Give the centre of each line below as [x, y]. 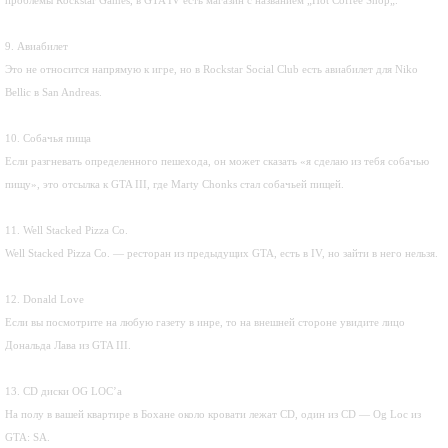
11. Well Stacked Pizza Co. [66, 230]
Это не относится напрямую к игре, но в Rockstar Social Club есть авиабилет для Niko [211, 69]
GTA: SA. [27, 437]
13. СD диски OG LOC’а [65, 391]
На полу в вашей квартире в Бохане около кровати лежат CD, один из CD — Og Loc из [213, 414]
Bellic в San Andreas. [53, 92]
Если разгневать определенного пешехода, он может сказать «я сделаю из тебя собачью [217, 161]
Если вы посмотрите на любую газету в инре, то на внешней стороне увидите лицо [205, 322]
